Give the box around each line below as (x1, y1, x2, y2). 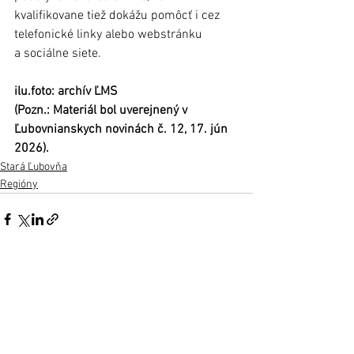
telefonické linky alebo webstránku (14, 26, 205, 43)
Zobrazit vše (195, 270, 253, 284)
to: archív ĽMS (41, 83, 118, 100)
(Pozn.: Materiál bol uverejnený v (14, 102, 190, 119)
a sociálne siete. (14, 45, 101, 62)
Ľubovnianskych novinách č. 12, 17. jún (14, 121, 231, 137)
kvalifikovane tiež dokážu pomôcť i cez (14, 7, 223, 24)
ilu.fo (14, 83, 41, 100)
